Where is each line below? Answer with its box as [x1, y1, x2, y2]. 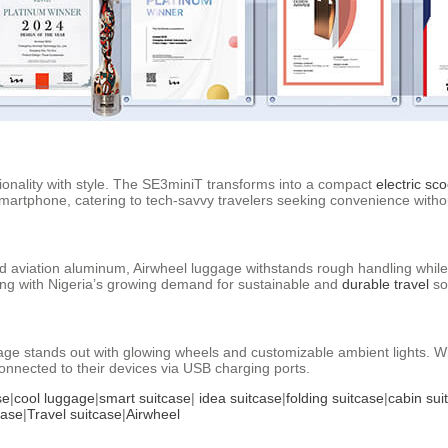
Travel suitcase [27, 405, 122, 422]
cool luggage [14, 389, 95, 406]
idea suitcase [199, 389, 282, 406]
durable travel [342, 275, 429, 292]
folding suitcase [286, 389, 384, 406]
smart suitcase [99, 389, 191, 406]
